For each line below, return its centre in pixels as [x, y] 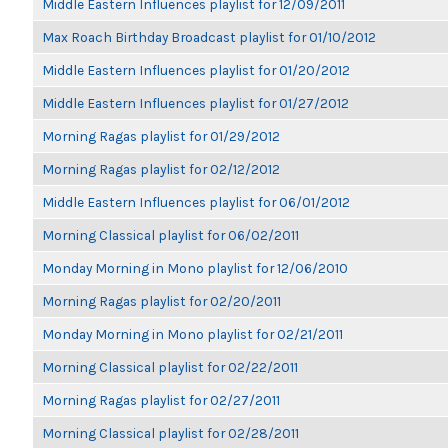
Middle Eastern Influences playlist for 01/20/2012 [196, 70]
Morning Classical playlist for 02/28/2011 [170, 433]
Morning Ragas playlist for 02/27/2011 [161, 400]
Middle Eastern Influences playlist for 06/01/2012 [196, 202]
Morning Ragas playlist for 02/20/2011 [161, 301]
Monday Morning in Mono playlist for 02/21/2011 [192, 334]
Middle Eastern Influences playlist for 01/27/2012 [195, 103]
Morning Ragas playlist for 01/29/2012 [161, 136]
